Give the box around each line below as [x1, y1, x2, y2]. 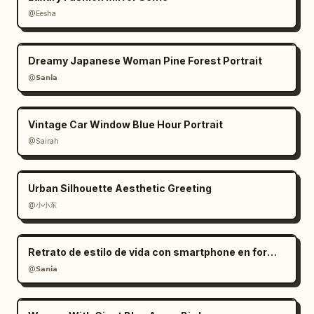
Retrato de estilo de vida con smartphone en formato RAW [267, 246, 277, 258]
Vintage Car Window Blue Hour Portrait [28, 118, 223, 130]
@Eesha [28, 9, 56, 18]
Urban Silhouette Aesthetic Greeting [28, 182, 212, 194]
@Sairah [28, 137, 59, 145]
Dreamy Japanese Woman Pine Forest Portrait [28, 55, 262, 67]
